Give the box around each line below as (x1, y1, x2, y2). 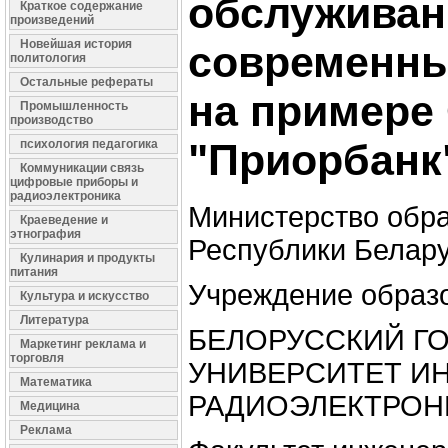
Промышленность (20, 99, 128, 113)
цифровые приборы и (10, 175, 138, 189)
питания (10, 265, 58, 279)
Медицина (20, 399, 80, 413)
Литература (20, 313, 89, 327)
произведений (10, 13, 94, 27)
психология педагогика (20, 137, 158, 151)
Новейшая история (20, 37, 132, 51)
